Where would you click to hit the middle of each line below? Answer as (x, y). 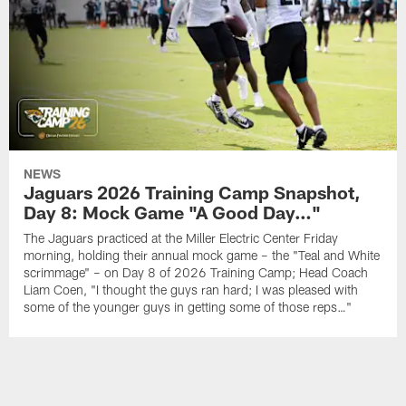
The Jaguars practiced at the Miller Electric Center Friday (181, 237)
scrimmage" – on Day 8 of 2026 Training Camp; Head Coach (196, 272)
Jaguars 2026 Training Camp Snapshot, (193, 192)
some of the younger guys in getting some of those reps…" (188, 306)
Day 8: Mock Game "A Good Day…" (173, 212)
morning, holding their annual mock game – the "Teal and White (202, 255)
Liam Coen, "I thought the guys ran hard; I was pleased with (191, 289)
